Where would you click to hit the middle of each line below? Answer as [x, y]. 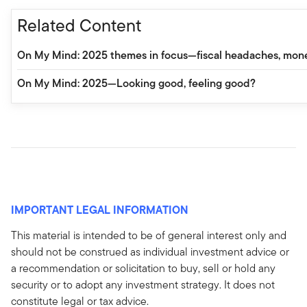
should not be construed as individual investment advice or [150, 251]
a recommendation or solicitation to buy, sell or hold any [143, 268]
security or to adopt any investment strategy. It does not [143, 284]
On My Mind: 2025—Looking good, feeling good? [136, 83]
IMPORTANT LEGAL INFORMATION [100, 209]
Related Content [79, 25]
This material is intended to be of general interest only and [149, 235]
